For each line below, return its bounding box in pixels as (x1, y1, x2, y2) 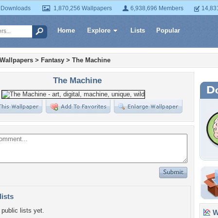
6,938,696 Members (130, 5, 183, 12)
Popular (156, 27, 180, 34)
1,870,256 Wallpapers (54, 5, 112, 12)
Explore (87, 27, 110, 34)
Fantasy (41, 56, 64, 64)
